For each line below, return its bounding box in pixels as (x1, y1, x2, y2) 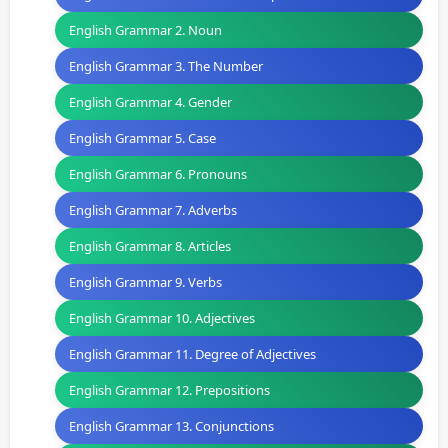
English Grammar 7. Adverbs (69, 201, 237, 220)
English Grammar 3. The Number (69, 57, 263, 76)
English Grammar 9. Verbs (69, 273, 222, 292)
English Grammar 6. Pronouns (69, 165, 247, 184)
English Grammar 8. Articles (69, 237, 231, 256)
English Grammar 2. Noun (69, 21, 222, 40)
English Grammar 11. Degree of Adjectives (69, 345, 316, 364)
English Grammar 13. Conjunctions (69, 417, 274, 436)
